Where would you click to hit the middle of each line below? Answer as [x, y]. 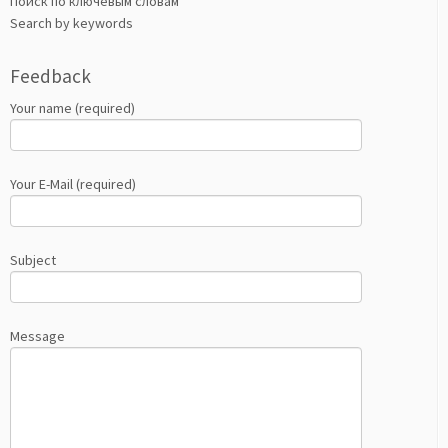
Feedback [50, 76]
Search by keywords [71, 23]
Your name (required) [72, 108]
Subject [33, 260]
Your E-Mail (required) [73, 184]
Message [37, 336]
